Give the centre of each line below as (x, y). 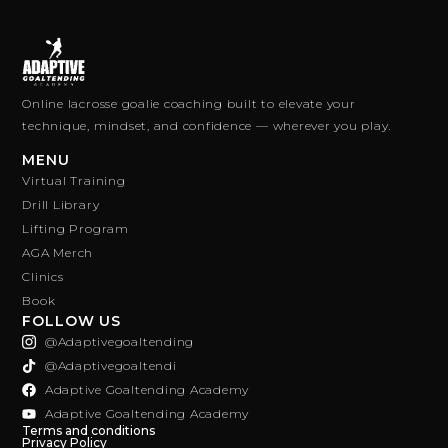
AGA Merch (58, 253)
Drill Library (61, 205)
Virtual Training (74, 181)
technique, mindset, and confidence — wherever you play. (207, 125)
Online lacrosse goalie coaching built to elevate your (189, 103)
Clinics (43, 277)
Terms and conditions (89, 431)
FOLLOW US (72, 321)
